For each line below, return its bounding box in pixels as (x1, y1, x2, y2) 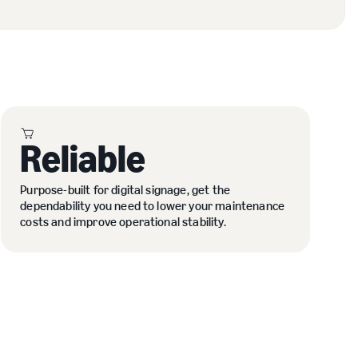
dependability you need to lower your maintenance (20, 198, 284, 213)
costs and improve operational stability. (20, 214, 226, 229)
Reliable (20, 136, 146, 181)
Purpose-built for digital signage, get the (20, 182, 231, 197)
